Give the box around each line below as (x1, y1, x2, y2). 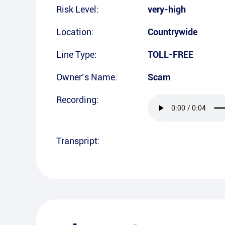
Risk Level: (56, 4, 99, 15)
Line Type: (56, 49, 97, 60)
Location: (56, 27, 94, 37)
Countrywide (148, 27, 197, 37)
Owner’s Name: (56, 72, 118, 82)
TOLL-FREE (148, 49, 193, 60)
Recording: (56, 94, 99, 105)
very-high (148, 4, 186, 15)
